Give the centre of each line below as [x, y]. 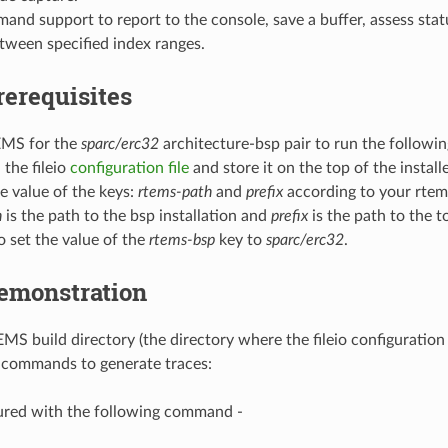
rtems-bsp [181, 239]
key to [240, 239]
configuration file [129, 167]
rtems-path [174, 191]
